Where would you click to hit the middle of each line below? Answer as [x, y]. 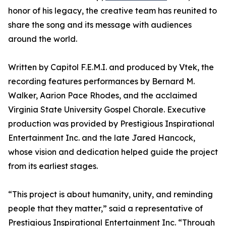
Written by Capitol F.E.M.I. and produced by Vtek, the [111, 67]
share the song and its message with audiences [100, 25]
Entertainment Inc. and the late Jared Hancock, [102, 138]
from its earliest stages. [53, 166]
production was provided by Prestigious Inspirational [111, 124]
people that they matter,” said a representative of [105, 208]
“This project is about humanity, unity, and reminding [110, 194]
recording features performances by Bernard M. [101, 81]
